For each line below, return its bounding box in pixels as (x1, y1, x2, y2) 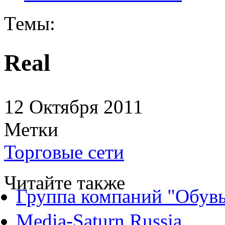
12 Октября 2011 (4, 95, 143, 118)
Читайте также (4, 171, 125, 193)
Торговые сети (4, 141, 124, 163)
